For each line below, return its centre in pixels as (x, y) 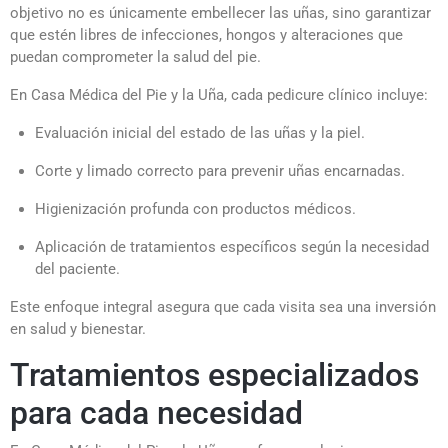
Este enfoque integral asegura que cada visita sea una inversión (223, 306)
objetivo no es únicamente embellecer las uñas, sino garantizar (220, 12)
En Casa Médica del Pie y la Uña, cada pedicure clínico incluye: (219, 94)
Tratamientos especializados (214, 374)
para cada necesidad (156, 412)
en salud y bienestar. (78, 328)
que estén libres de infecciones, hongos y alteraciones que (206, 34)
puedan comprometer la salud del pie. (135, 56)
